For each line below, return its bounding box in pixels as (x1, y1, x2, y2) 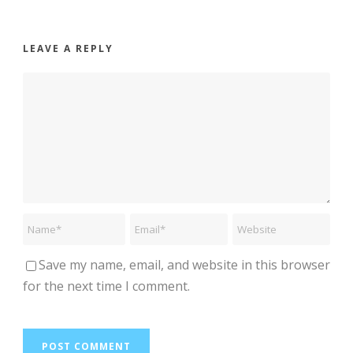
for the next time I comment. (23, 277, 190, 295)
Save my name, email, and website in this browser (39, 256, 330, 274)
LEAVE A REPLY (23, 42, 113, 56)
